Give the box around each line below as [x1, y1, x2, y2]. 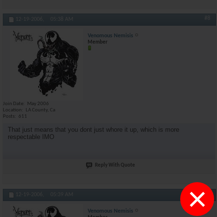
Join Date [3, 101, 23, 107]
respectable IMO [8, 133, 54, 140]
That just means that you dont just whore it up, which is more [8, 125, 179, 133]
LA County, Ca [26, 108, 55, 113]
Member [88, 40, 108, 45]
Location [3, 108, 22, 113]
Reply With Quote [95, 162, 135, 168]
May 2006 [27, 101, 49, 107]
